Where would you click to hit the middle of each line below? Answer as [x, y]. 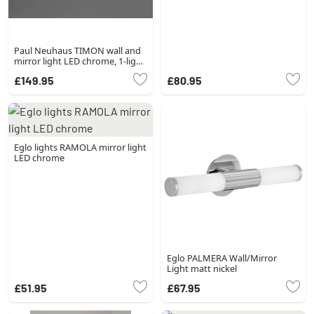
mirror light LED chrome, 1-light [80, 61]
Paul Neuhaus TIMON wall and [77, 51]
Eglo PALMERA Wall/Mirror [222, 258]
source [28, 72]
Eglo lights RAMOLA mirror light [80, 148]
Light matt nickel [202, 269]
